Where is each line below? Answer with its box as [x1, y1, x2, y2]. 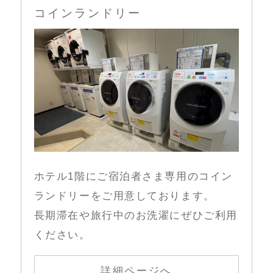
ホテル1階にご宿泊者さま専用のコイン [34, 171, 233, 183]
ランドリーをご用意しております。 [34, 190, 215, 202]
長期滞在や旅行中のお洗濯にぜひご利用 [34, 210, 238, 222]
